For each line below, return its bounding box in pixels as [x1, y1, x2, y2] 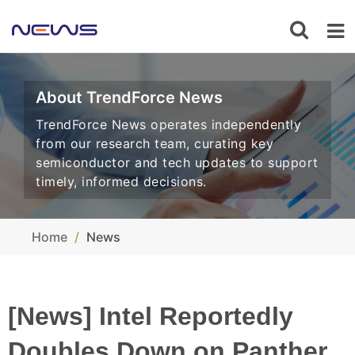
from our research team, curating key [36, 136, 273, 151]
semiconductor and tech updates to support [36, 155, 319, 170]
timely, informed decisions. [36, 174, 207, 189]
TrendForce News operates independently [36, 116, 301, 132]
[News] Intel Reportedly [8, 302, 293, 330]
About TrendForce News [36, 88, 223, 107]
